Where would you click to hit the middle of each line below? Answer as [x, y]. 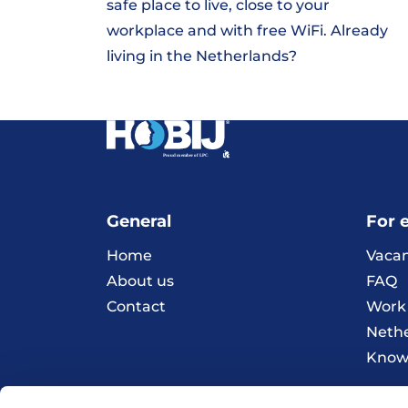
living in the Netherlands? [202, 56]
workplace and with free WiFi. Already [247, 31]
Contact [136, 307]
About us [140, 281]
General [139, 222]
